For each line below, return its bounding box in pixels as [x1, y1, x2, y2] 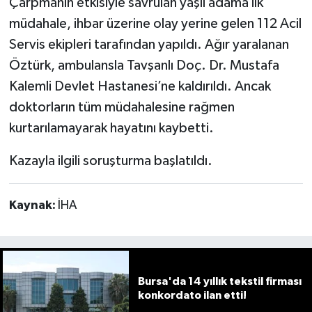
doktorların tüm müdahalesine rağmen [8, 100, 235, 115]
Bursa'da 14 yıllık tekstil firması [137, 276, 302, 288]
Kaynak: [8, 199, 58, 212]
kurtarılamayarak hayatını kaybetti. [8, 121, 214, 136]
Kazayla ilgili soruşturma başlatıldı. [8, 154, 212, 169]
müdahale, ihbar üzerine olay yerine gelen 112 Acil [8, 17, 302, 31]
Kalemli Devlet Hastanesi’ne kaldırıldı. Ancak [8, 79, 271, 94]
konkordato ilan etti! [137, 290, 247, 302]
